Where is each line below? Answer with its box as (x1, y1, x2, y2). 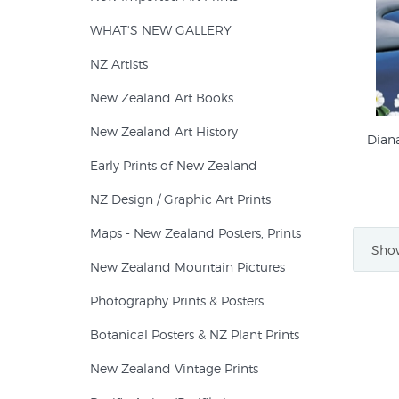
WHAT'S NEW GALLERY (90, 22, 232, 37)
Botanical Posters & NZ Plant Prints (90, 327, 299, 342)
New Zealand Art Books (90, 90, 233, 105)
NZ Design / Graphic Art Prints (90, 191, 271, 207)
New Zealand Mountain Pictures (90, 259, 285, 274)
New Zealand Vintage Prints (90, 361, 258, 376)
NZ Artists (90, 56, 148, 71)
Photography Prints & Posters (90, 293, 264, 308)
